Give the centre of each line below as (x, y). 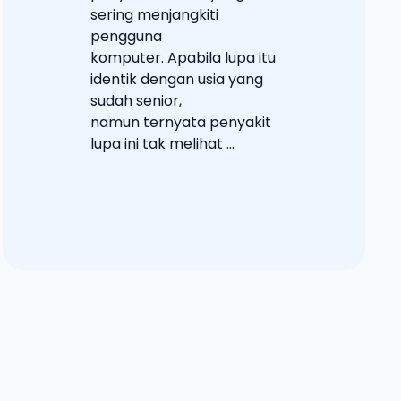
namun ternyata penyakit (180, 122)
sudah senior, (136, 100)
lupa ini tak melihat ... (162, 143)
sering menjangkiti (154, 14)
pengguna (126, 36)
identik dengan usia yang (176, 79)
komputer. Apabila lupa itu (183, 57)
